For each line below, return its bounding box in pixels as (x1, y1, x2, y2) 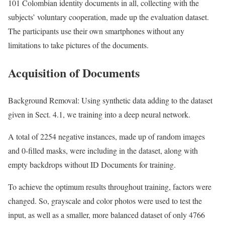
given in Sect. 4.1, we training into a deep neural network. (8, 109, 190, 120)
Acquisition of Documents (8, 64, 140, 82)
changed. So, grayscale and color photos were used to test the (8, 195, 202, 206)
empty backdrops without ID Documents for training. (8, 159, 176, 170)
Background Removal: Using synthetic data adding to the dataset (8, 95, 212, 106)
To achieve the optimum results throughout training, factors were (8, 181, 211, 192)
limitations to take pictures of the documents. (8, 40, 151, 51)
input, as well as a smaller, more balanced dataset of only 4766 (8, 209, 205, 220)
